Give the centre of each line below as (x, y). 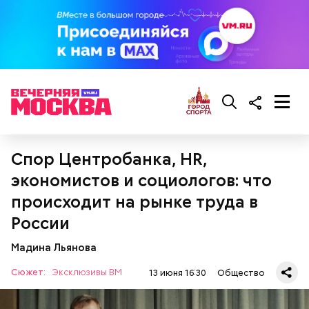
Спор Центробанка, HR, (109, 159)
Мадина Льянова (54, 247)
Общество (241, 272)
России (40, 223)
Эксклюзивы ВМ (87, 272)
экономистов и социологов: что (141, 180)
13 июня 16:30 (178, 272)
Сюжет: (29, 272)
